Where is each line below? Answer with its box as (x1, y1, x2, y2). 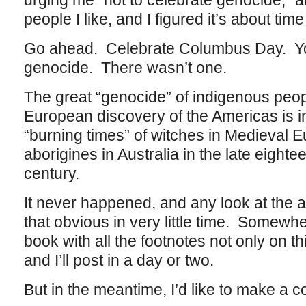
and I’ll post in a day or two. (23, 251, 214, 269)
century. (23, 165, 79, 182)
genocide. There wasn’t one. (23, 59, 227, 76)
